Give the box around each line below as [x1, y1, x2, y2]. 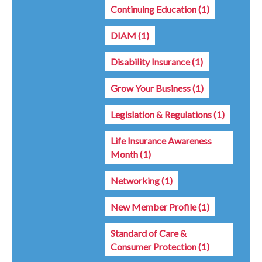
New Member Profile [111, 201, 198, 212]
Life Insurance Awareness [111, 135, 212, 146]
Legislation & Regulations [111, 108, 213, 120]
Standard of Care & [111, 227, 187, 239]
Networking [111, 174, 161, 186]
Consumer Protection [111, 240, 198, 252]
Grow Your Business [111, 82, 192, 94]
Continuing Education [111, 3, 198, 15]
